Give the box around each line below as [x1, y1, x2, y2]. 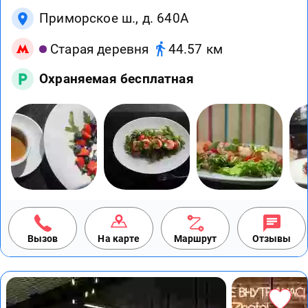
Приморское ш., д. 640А [39, 10, 188, 27]
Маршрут [173, 233, 217, 245]
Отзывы [252, 233, 291, 245]
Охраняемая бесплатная [39, 71, 194, 87]
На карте [98, 233, 140, 245]
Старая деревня [50, 41, 149, 57]
